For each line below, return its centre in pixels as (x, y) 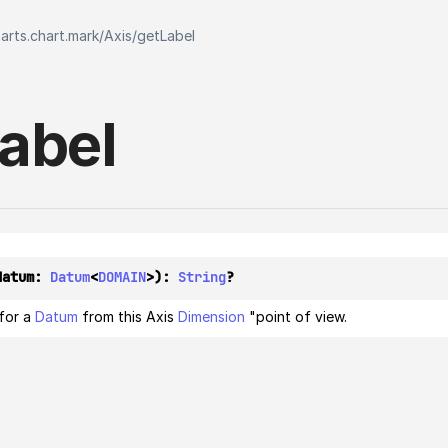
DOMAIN (122, 277)
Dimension (211, 317)
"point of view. (296, 317)
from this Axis (128, 317)
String (202, 277)
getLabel (166, 35)
